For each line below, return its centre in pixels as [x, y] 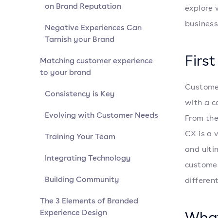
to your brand [65, 72]
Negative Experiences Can [93, 27]
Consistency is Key [80, 93]
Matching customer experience [96, 60]
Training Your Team [80, 136]
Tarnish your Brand [80, 39]
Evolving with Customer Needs [101, 115]
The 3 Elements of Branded [89, 200]
